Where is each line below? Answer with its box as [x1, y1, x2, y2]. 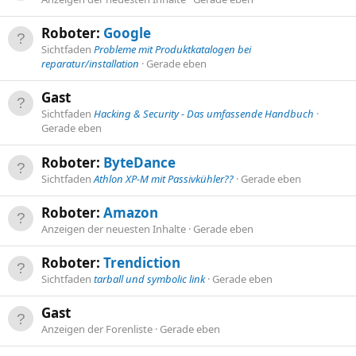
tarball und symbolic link [94, 272, 205, 287]
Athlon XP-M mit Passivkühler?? [94, 171, 234, 186]
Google [103, 23, 151, 42]
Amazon [103, 203, 158, 222]
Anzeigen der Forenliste [41, 322, 155, 337]
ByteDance [103, 153, 176, 172]
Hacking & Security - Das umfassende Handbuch [94, 106, 314, 122]
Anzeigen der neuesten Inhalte [41, 221, 188, 236]
